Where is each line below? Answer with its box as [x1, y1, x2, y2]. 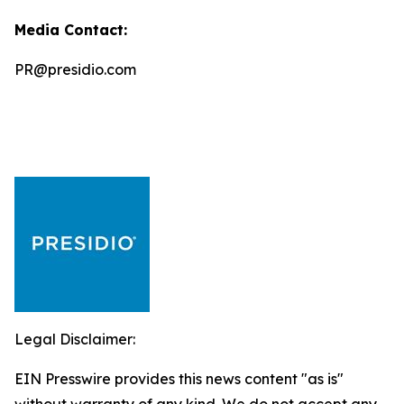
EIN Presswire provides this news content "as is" [14, 370, 344, 388]
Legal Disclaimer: [14, 330, 135, 348]
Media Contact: [14, 21, 127, 39]
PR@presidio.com [14, 60, 136, 78]
